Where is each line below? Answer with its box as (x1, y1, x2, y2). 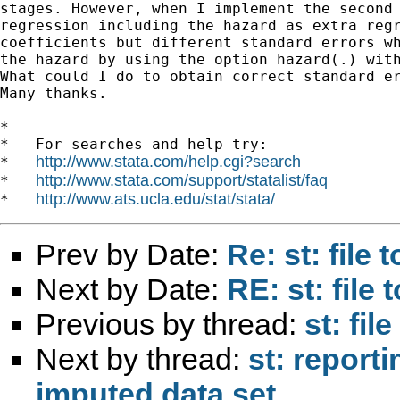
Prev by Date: (36, 237, 227, 271)
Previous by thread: (36, 306, 304, 341)
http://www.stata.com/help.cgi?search (36, 152, 301, 171)
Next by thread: (36, 341, 248, 376)
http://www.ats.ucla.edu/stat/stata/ (36, 189, 275, 208)
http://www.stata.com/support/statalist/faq (36, 171, 328, 189)
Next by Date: (36, 271, 227, 306)
